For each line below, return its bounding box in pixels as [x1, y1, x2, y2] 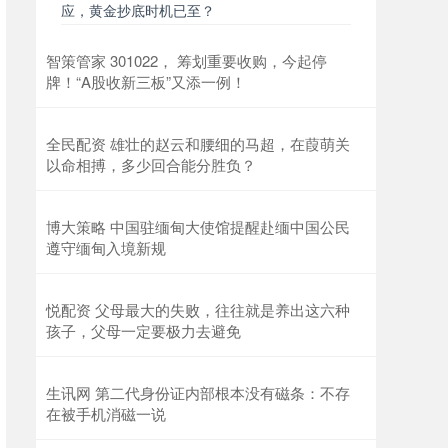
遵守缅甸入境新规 [46, 237, 166, 259]
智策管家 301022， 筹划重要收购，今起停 [46, 50, 327, 72]
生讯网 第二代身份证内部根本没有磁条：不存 [46, 382, 350, 404]
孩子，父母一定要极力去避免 [46, 320, 241, 342]
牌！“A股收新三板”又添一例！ [46, 71, 246, 93]
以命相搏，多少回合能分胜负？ [46, 154, 256, 176]
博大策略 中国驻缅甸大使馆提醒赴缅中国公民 [46, 216, 350, 238]
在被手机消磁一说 [46, 403, 166, 425]
